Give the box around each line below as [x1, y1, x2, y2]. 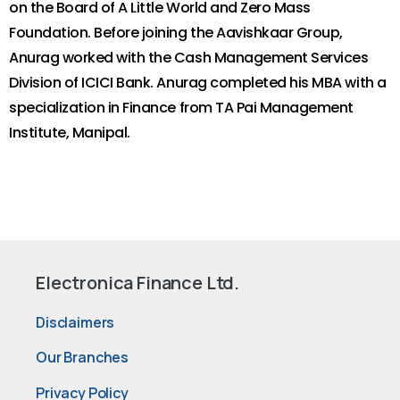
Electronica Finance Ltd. [36, 271, 240, 295]
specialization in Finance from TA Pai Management [9, 97, 354, 118]
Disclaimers [36, 312, 115, 332]
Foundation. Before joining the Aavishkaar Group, [9, 22, 343, 43]
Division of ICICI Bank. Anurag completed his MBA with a [9, 72, 387, 93]
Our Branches [36, 347, 129, 368]
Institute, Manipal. [9, 122, 130, 143]
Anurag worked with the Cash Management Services [9, 47, 369, 68]
